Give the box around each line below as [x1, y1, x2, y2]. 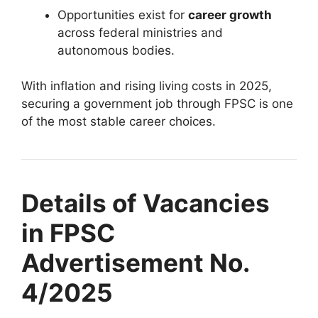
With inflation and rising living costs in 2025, [21, 79, 272, 94]
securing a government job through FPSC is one [21, 97, 293, 111]
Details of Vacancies [21, 188, 270, 219]
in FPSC [21, 218, 115, 248]
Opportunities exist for [57, 7, 188, 22]
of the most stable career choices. [21, 114, 216, 129]
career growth [188, 7, 272, 22]
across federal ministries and [57, 25, 223, 40]
